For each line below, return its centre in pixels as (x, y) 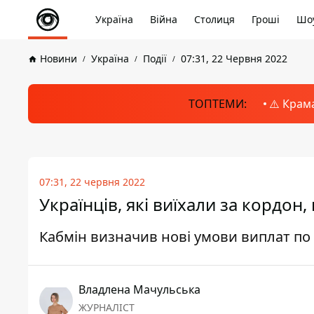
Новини (59, 59)
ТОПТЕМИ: (217, 104)
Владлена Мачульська (139, 289)
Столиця (214, 19)
